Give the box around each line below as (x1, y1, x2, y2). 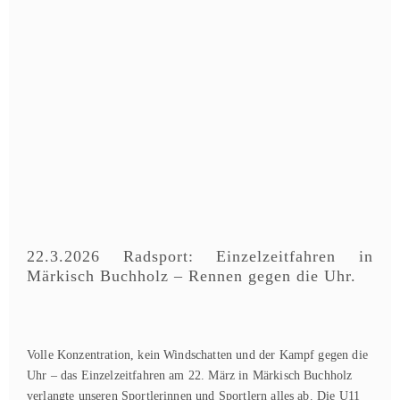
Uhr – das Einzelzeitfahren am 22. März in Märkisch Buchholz (27, 369, 353, 382)
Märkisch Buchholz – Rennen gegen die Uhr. (27, 267, 356, 285)
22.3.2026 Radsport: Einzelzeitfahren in (27, 247, 373, 265)
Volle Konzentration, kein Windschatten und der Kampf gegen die (27, 348, 368, 362)
